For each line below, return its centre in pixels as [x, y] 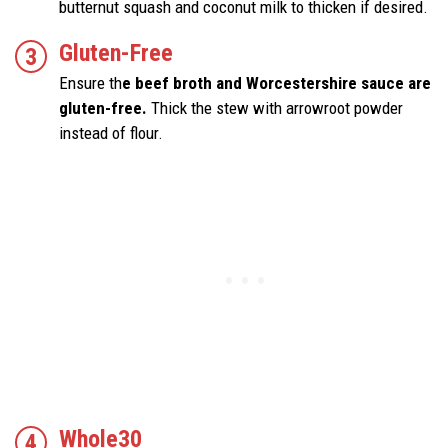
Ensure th [90, 83]
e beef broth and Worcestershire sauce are [276, 83]
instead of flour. [111, 133]
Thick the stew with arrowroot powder [275, 108]
